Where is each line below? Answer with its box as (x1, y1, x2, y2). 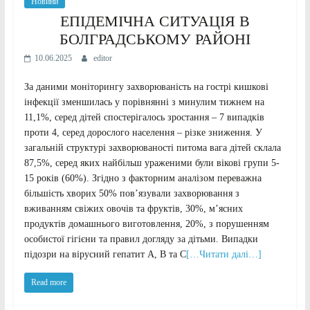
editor (93, 53, 112, 64)
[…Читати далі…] (185, 249, 262, 260)
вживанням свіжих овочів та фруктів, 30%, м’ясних (24, 203, 243, 215)
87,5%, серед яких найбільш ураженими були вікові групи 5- (24, 158, 280, 169)
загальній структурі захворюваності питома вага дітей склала (24, 143, 281, 154)
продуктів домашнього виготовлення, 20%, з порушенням (24, 219, 269, 230)
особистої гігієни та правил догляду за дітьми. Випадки (24, 234, 258, 245)
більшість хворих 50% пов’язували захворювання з (24, 188, 239, 199)
